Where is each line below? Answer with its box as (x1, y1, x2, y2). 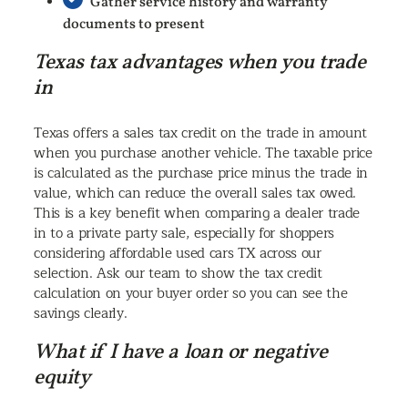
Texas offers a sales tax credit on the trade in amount (34, 120, 368, 145)
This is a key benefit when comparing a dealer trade (34, 200, 361, 225)
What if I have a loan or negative (34, 337, 328, 367)
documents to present (63, 14, 206, 35)
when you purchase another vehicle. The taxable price (34, 140, 372, 165)
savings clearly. (34, 301, 127, 325)
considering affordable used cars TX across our (34, 240, 321, 265)
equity (34, 362, 90, 393)
